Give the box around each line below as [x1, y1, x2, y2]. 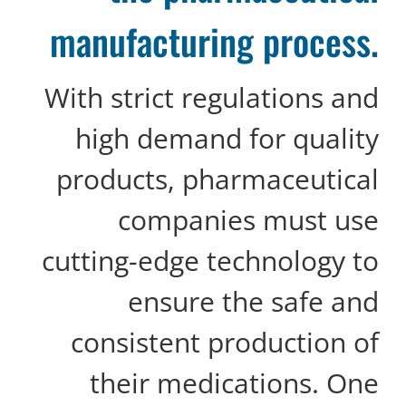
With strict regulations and [44, 78, 379, 116]
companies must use [118, 200, 379, 238]
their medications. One [90, 363, 379, 401]
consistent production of [71, 323, 379, 361]
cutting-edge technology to [42, 241, 379, 279]
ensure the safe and [128, 282, 379, 320]
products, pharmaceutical [56, 159, 379, 198]
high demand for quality [75, 119, 379, 157]
